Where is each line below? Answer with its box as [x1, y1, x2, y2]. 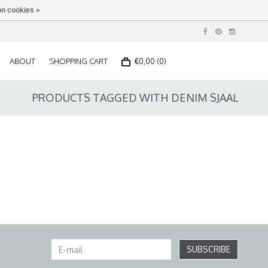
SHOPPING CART [49, 56, 108, 66]
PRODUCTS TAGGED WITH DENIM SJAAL [32, 91, 238, 104]
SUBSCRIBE [187, 244, 230, 254]
